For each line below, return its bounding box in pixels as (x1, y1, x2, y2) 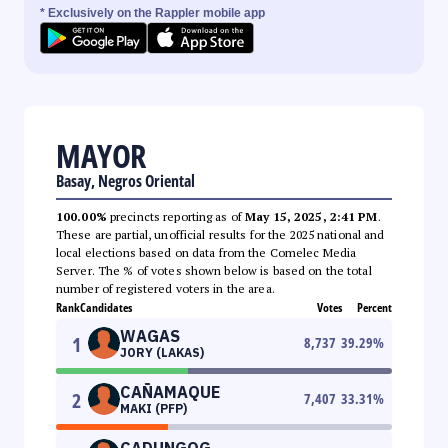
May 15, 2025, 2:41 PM (245, 208, 378, 224)
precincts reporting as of (106, 208, 246, 224)
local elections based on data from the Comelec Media (56, 244, 357, 260)
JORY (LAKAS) (120, 344, 204, 360)
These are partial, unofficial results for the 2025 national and (56, 226, 385, 242)
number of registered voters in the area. (56, 280, 275, 296)
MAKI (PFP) (120, 400, 187, 416)
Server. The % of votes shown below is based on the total (56, 262, 372, 278)
